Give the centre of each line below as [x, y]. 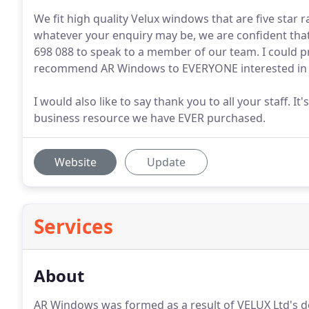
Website [75, 162]
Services [73, 226]
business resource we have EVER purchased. [150, 118]
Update [166, 162]
